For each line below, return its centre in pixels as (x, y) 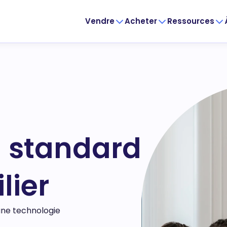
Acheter (141, 21)
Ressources (191, 21)
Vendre (100, 21)
